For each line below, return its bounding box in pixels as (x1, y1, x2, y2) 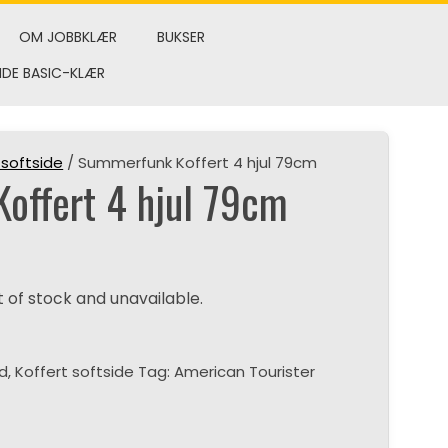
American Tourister (174, 361, 316, 382)
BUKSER (156, 27, 205, 47)
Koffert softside (15, 361, 135, 382)
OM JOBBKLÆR (18, 27, 117, 47)
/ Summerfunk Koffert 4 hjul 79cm (63, 152, 318, 173)
